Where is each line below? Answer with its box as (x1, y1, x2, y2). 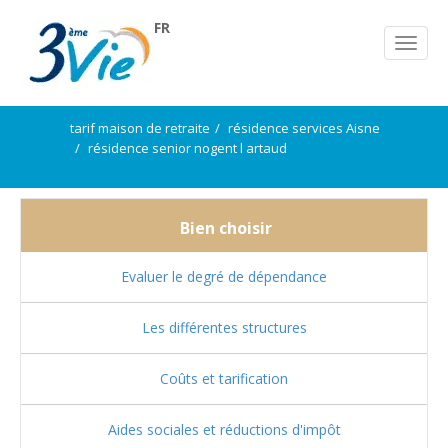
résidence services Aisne (228, 119, 380, 137)
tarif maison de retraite (70, 119, 210, 137)
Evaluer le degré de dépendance (121, 267, 327, 286)
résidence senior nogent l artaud (88, 139, 287, 157)
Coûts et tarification (160, 369, 288, 388)
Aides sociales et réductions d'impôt (107, 420, 341, 439)
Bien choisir (176, 217, 272, 239)
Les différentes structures (141, 318, 307, 337)
